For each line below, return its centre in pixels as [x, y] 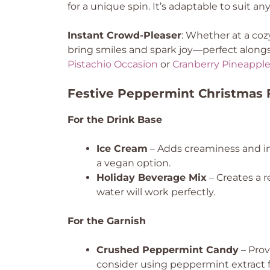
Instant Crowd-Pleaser [124, 35]
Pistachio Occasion [113, 64]
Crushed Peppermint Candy [168, 250]
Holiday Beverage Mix [152, 177]
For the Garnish [107, 221]
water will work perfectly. [156, 192]
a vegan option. [133, 163]
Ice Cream [122, 149]
